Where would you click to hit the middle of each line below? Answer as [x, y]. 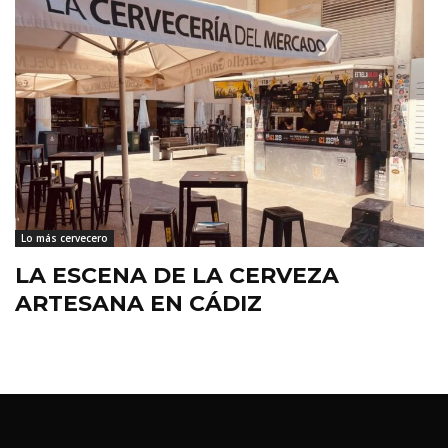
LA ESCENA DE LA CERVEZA [177, 276]
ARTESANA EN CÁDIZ [138, 304]
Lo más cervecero [64, 238]
